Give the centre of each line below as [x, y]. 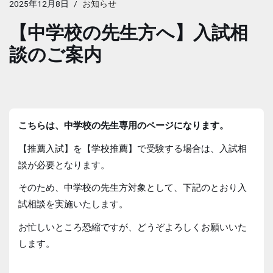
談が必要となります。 [64, 165]
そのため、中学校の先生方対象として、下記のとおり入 [133, 188]
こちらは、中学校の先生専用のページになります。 [123, 126]
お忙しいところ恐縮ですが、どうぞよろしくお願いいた [133, 227]
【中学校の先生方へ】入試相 [129, 33]
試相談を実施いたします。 [73, 204]
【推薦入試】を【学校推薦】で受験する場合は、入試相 [133, 148]
